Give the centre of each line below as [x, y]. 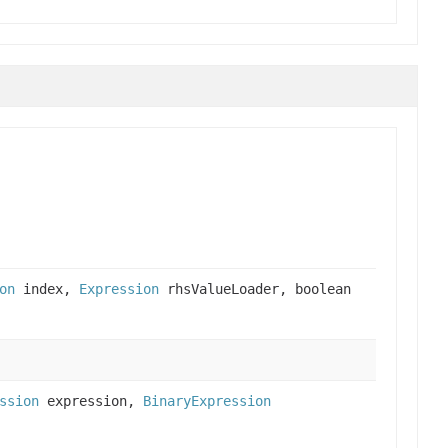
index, [47, 288]
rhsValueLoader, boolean [255, 288]
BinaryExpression [207, 400]
